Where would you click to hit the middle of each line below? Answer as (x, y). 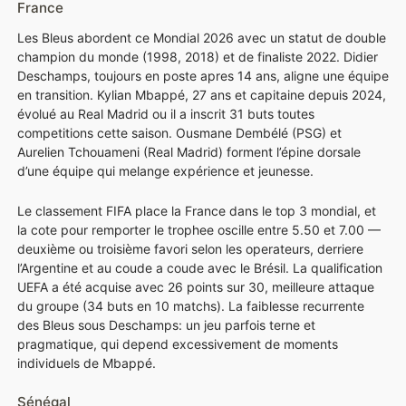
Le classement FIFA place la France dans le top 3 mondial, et (197, 210)
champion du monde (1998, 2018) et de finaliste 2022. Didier (198, 56)
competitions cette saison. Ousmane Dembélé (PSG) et (179, 132)
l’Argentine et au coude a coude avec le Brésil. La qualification (200, 267)
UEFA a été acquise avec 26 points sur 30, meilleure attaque (196, 286)
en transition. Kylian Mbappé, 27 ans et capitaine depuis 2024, (202, 94)
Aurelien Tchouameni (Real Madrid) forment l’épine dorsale (189, 151)
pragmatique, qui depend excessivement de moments (178, 343)
